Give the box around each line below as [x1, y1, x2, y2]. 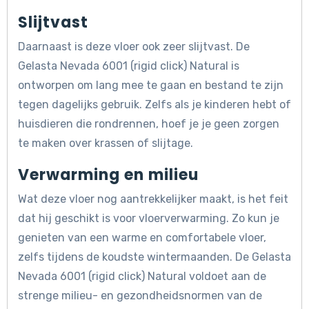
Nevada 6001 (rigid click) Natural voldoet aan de [18, 270, 266, 283]
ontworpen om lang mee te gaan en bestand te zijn [18, 79, 283, 92]
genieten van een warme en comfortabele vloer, [18, 231, 266, 245]
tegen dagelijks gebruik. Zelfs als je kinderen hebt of [18, 98, 291, 112]
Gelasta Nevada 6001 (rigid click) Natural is [18, 59, 239, 73]
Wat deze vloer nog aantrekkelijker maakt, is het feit [18, 192, 288, 206]
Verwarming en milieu [18, 164, 199, 186]
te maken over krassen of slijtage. [18, 137, 193, 150]
